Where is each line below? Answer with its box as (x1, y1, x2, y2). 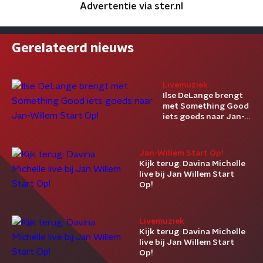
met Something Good (162, 102, 249, 110)
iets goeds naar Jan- (162, 113, 245, 121)
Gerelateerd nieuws (12, 42, 134, 55)
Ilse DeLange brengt (162, 92, 243, 100)
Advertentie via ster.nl (80, 2, 183, 11)
